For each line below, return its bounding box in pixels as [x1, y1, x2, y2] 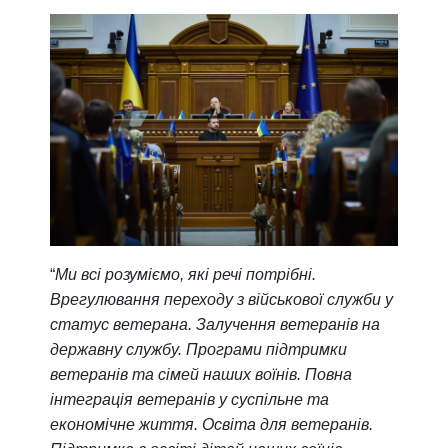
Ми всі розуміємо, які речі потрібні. [55, 265, 316, 283]
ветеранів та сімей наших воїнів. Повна [50, 365, 352, 383]
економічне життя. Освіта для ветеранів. [50, 415, 373, 433]
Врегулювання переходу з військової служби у [50, 290, 393, 308]
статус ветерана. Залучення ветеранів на [50, 315, 380, 333]
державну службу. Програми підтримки [50, 340, 347, 358]
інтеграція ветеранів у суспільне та [50, 390, 329, 408]
